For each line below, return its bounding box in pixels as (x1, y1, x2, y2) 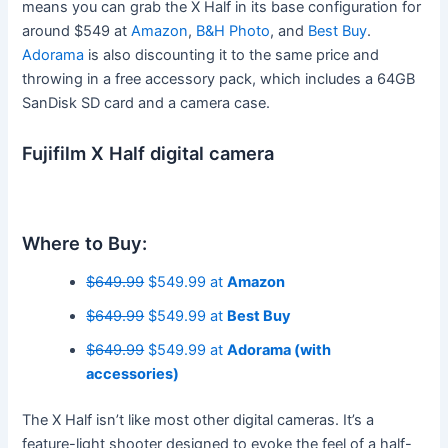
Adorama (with (227, 341, 332, 360)
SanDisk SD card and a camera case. (22, 93, 271, 112)
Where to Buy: (22, 231, 148, 254)
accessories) (86, 365, 180, 384)
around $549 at (22, 21, 132, 40)
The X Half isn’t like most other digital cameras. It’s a (22, 411, 375, 430)
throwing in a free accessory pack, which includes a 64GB (22, 69, 416, 88)
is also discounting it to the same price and (84, 45, 380, 64)
